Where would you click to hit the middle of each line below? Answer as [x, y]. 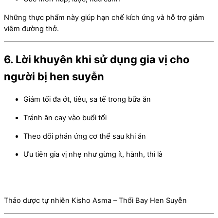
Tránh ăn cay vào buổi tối [65, 118]
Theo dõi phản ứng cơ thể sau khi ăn [85, 136]
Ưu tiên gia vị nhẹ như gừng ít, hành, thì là [93, 154]
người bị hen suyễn [54, 77]
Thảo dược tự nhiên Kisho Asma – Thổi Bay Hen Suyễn [95, 200]
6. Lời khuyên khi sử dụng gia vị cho [97, 60]
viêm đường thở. [31, 28]
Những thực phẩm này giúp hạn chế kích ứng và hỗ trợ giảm [104, 17]
